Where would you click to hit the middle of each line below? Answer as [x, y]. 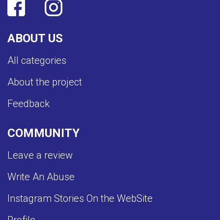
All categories [37, 61]
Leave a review [40, 155]
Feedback [28, 104]
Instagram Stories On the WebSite [80, 199]
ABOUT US [35, 39]
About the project [45, 82]
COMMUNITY [43, 133]
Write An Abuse [41, 177]
